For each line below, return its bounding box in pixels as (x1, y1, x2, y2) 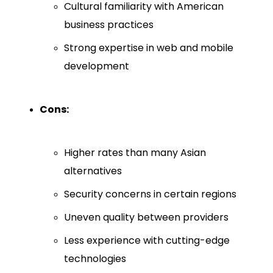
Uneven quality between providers (64, 210, 229, 225)
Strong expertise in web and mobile (64, 41, 233, 55)
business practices (64, 18, 154, 32)
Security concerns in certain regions (64, 187, 236, 202)
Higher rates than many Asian (64, 146, 206, 160)
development (64, 59, 129, 74)
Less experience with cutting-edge (64, 233, 230, 248)
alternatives (64, 164, 122, 179)
